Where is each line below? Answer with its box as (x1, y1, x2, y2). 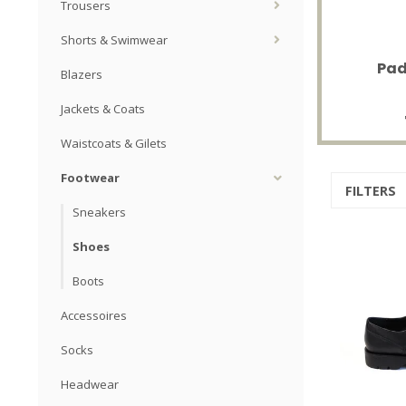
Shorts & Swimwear (61, 32, 168, 48)
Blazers (61, 66, 102, 82)
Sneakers (72, 204, 126, 220)
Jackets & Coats (61, 101, 145, 117)
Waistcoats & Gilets (61, 135, 167, 151)
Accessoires (61, 307, 127, 324)
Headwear (61, 376, 119, 392)
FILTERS (344, 181, 400, 199)
